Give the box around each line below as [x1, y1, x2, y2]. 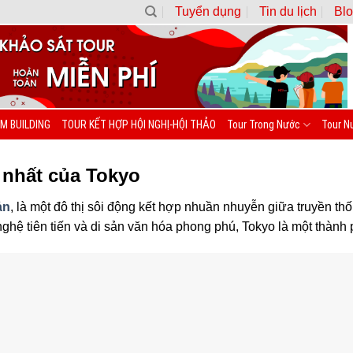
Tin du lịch [258, 5, 317, 18]
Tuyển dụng [175, 5, 242, 18]
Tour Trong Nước [226, 118, 300, 131]
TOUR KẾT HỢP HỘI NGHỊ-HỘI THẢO [61, 118, 216, 131]
